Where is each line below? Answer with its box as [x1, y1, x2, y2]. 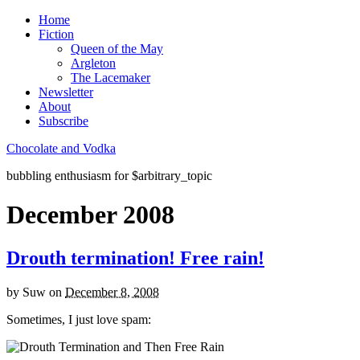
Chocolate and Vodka [6, 141, 116, 155]
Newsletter [39, 85, 93, 99]
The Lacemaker [71, 71, 150, 84]
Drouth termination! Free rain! [6, 247, 264, 268]
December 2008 [6, 200, 174, 230]
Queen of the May [71, 42, 163, 55]
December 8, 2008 [65, 284, 159, 299]
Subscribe [39, 114, 88, 128]
